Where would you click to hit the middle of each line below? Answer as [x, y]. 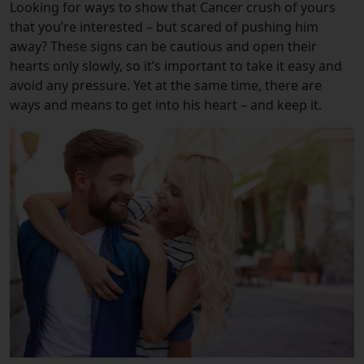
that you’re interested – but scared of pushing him [164, 27]
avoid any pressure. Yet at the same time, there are [166, 85]
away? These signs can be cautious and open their [163, 46]
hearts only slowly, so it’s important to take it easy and [176, 66]
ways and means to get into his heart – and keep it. [166, 105]
